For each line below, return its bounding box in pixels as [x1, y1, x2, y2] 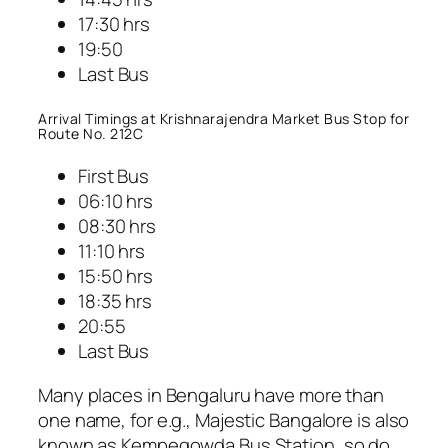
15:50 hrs [78, 263, 154, 290]
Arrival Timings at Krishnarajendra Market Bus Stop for [38, 108, 409, 128]
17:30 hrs [78, 11, 151, 38]
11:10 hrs [78, 238, 146, 265]
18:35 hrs [78, 288, 153, 315]
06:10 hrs [78, 188, 154, 215]
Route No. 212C [38, 123, 143, 143]
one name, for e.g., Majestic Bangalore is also [38, 406, 410, 433]
